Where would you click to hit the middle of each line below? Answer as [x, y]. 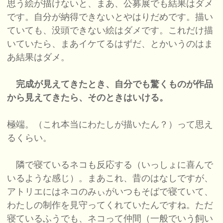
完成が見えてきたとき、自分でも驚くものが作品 [115, 84]
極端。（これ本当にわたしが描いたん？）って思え [110, 125]
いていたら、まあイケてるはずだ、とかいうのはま [110, 44]
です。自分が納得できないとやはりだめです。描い [110, 17]
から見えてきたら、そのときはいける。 [88, 98]
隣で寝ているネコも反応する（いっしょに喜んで [110, 165]
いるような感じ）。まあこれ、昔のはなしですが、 [110, 178]
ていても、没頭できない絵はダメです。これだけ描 [110, 31]
